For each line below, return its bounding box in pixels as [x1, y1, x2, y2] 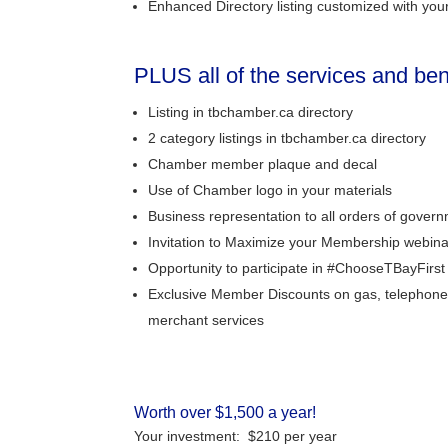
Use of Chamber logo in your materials [148, 181, 393, 198]
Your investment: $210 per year [134, 427, 338, 444]
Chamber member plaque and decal [148, 155, 378, 172]
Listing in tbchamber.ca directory [148, 103, 354, 120]
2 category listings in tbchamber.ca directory [148, 129, 427, 146]
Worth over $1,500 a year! [134, 403, 317, 421]
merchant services [148, 311, 265, 328]
